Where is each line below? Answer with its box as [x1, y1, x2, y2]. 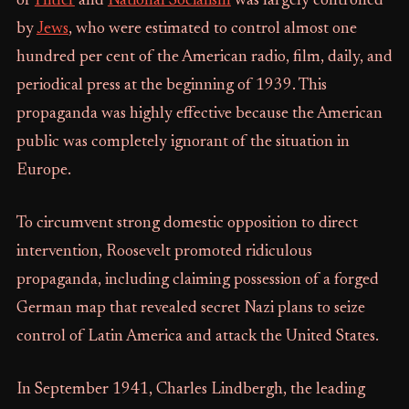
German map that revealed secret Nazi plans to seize [16, 300, 365, 317]
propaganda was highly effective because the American [16, 106, 383, 122]
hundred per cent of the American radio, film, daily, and [16, 49, 393, 66]
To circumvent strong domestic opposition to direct [16, 215, 358, 232]
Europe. [16, 163, 71, 179]
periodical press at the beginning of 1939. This [16, 78, 327, 94]
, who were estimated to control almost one [68, 21, 357, 37]
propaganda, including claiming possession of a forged [16, 272, 379, 288]
